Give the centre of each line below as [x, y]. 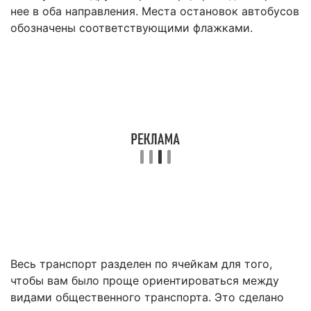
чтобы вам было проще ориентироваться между [145, 280]
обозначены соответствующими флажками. [132, 28]
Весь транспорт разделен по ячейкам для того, [141, 264]
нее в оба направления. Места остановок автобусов [155, 11]
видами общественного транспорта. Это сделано [147, 297]
